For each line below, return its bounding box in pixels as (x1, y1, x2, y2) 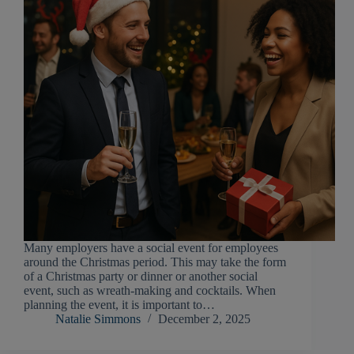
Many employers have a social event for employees (24, 241, 278, 255)
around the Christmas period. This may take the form (24, 255, 286, 269)
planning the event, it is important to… (24, 298, 215, 312)
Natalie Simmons (55, 312, 141, 326)
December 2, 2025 (158, 312, 250, 326)
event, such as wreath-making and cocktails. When (24, 284, 276, 298)
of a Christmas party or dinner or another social (24, 269, 258, 284)
